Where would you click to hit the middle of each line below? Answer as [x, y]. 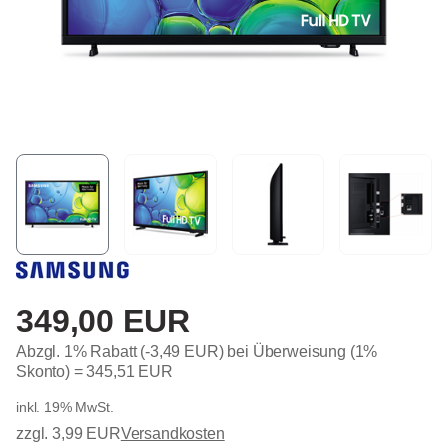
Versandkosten [172, 434]
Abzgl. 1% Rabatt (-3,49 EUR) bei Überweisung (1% [197, 352]
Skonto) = [51, 372]
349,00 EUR [103, 321]
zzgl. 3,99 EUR [68, 434]
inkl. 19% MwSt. [65, 407]
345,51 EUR [129, 372]
